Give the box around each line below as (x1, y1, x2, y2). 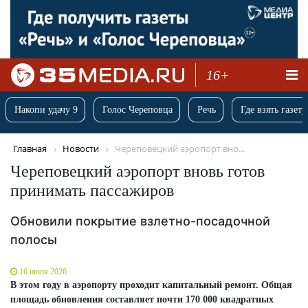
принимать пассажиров (10, 181, 174, 199)
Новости (63, 142, 99, 155)
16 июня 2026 (19, 266, 67, 276)
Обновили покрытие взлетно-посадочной (10, 213, 270, 228)
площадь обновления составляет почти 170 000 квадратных (10, 294, 274, 305)
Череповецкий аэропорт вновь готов (10, 162, 265, 180)
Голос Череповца (102, 104, 173, 115)
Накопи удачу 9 (14, 104, 78, 115)
